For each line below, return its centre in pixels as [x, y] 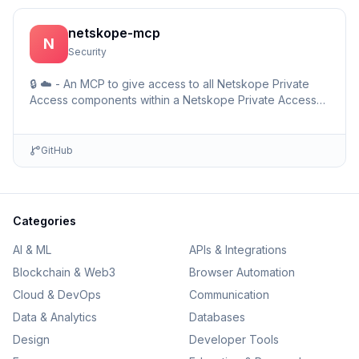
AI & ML [32, 250]
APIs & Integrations [238, 250]
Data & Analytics [55, 317]
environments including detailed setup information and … [179, 116]
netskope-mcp [114, 33]
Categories [44, 221]
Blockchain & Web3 [64, 272]
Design [31, 339]
